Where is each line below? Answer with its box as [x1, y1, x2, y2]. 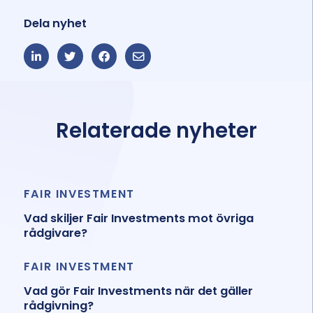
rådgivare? [23, 225, 87, 242]
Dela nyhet [23, 15, 87, 32]
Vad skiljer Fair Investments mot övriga [23, 210, 254, 227]
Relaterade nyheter [56, 116, 257, 145]
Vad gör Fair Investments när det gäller [23, 283, 253, 300]
